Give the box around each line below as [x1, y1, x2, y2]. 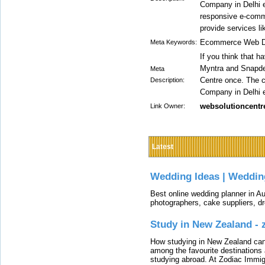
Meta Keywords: [150, 38, 197, 46]
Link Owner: [150, 102, 185, 109]
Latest [152, 143, 173, 151]
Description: [150, 76, 185, 83]
